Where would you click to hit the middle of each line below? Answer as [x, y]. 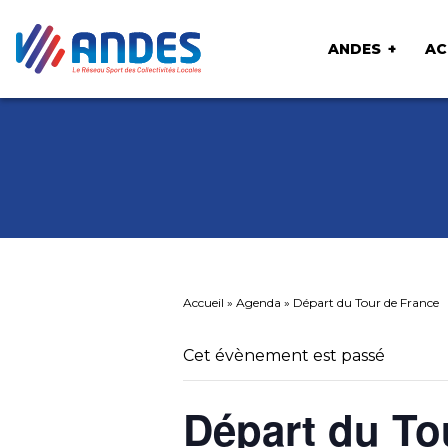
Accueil [203, 302]
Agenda [258, 302]
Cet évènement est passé [284, 355]
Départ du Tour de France [366, 302]
